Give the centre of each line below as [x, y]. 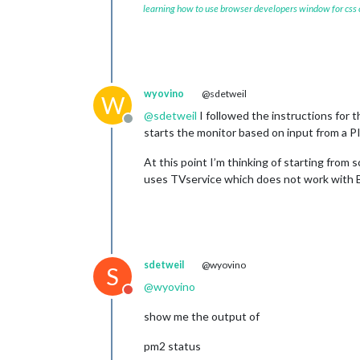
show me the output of [202, 316]
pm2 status [172, 346]
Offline [147, 127]
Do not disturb [167, 298]
